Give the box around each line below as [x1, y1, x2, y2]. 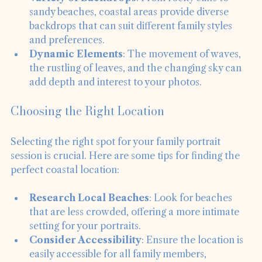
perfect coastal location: [11, 180, 119, 192]
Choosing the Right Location [11, 118, 164, 136]
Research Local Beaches [29, 208, 149, 220]
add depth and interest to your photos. [29, 92, 202, 104]
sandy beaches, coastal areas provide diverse [29, 22, 231, 34]
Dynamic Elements [29, 64, 123, 76]
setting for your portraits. [29, 236, 141, 248]
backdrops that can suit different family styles [29, 36, 235, 48]
